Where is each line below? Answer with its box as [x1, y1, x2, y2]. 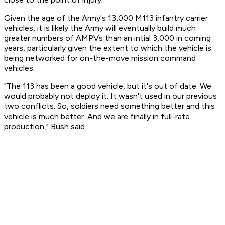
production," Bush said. [4, 122, 88, 132]
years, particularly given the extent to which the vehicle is [4, 43, 211, 53]
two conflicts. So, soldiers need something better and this [4, 101, 215, 111]
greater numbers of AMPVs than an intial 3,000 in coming [4, 33, 211, 43]
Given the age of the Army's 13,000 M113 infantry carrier [4, 13, 208, 23]
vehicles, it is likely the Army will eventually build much [4, 23, 196, 33]
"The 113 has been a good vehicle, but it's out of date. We [4, 81, 211, 91]
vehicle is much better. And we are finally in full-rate [4, 111, 190, 122]
